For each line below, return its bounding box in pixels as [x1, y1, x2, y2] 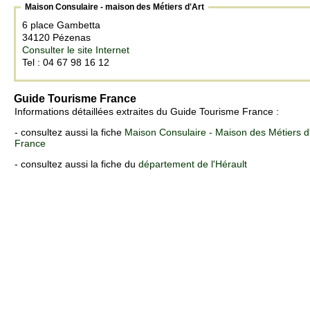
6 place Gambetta [22, 19, 103, 31]
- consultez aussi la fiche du [15, 158, 138, 170]
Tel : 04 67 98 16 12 [22, 57, 109, 69]
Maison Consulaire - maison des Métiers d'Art [25, 2, 204, 12]
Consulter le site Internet [22, 44, 129, 56]
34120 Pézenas [22, 32, 93, 44]
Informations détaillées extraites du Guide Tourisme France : [15, 106, 279, 118]
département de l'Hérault [138, 158, 247, 170]
